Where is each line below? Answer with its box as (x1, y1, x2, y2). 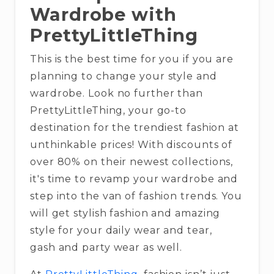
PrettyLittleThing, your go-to (30, 104, 187, 116)
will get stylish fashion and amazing (30, 207, 221, 219)
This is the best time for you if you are (30, 53, 234, 65)
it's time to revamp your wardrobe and (30, 172, 239, 185)
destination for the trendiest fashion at (30, 121, 239, 133)
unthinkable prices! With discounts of (30, 138, 233, 150)
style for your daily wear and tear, (30, 224, 212, 236)
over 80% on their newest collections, (30, 155, 234, 168)
